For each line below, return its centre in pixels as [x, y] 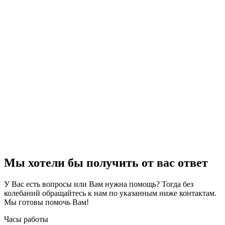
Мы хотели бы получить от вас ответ [106, 163]
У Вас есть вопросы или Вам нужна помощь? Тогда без [99, 184]
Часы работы [26, 219]
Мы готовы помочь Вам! [46, 202]
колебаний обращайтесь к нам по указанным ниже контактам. [110, 193]
